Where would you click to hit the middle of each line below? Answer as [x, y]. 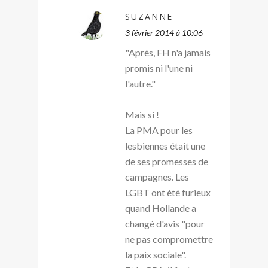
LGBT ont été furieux [168, 192]
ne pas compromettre [169, 239]
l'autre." [140, 83]
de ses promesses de [167, 161]
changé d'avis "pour [165, 223]
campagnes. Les [157, 176]
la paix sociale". [156, 254]
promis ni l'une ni [159, 68]
